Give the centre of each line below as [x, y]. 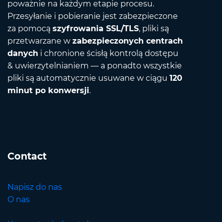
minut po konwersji [48, 91]
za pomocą [30, 29]
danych [23, 54]
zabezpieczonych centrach [128, 41]
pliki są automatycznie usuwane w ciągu [88, 78]
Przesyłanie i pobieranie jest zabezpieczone [93, 16]
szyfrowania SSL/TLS [96, 29]
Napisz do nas [35, 187]
